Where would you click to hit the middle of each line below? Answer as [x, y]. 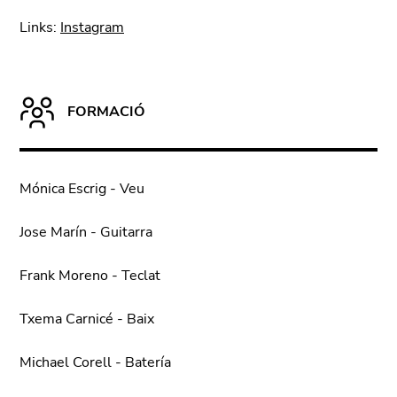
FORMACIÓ [105, 111]
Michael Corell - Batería [95, 362]
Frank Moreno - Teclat [90, 275]
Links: [40, 27]
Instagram [92, 27]
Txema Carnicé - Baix [87, 319]
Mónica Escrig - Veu [82, 188]
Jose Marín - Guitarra [86, 232]
